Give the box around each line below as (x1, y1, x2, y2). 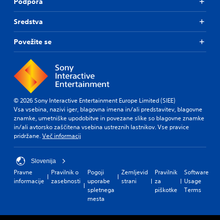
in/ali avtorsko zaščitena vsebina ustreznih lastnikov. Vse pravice (14, 122, 189, 131)
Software (184, 167, 209, 176)
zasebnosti (51, 176, 81, 185)
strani (121, 176, 137, 185)
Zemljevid (121, 167, 148, 176)
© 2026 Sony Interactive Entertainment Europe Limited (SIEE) (14, 96, 175, 105)
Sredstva (14, 17, 43, 26)
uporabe (87, 176, 110, 185)
